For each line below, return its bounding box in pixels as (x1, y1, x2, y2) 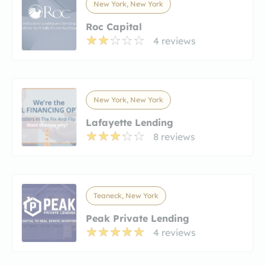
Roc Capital (86, 20, 142, 33)
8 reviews (153, 130, 195, 143)
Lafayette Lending (86, 116, 173, 128)
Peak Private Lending (86, 212, 189, 224)
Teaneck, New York (93, 190, 159, 200)
